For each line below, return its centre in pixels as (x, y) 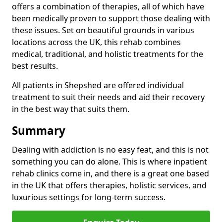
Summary (39, 130)
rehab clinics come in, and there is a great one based (111, 173)
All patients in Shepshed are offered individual (98, 85)
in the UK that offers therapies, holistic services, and (109, 185)
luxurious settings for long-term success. (89, 197)
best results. (35, 66)
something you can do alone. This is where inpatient (110, 161)
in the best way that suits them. (71, 109)
